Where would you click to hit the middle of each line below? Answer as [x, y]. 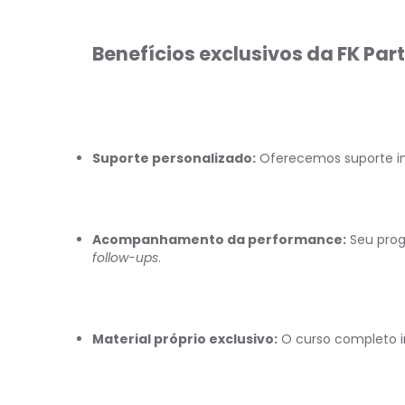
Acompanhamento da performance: [219, 240]
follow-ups [125, 258]
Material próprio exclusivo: [185, 339]
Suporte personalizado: [174, 158]
